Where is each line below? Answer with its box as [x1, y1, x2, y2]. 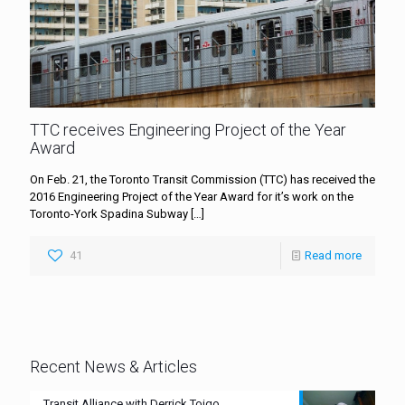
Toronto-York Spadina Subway [30, 206, 188, 221]
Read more [305, 248, 362, 262]
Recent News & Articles [30, 356, 197, 376]
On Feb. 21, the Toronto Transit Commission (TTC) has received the [30, 172, 375, 186]
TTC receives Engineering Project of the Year [30, 119, 346, 139]
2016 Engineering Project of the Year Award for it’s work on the [30, 189, 353, 203]
